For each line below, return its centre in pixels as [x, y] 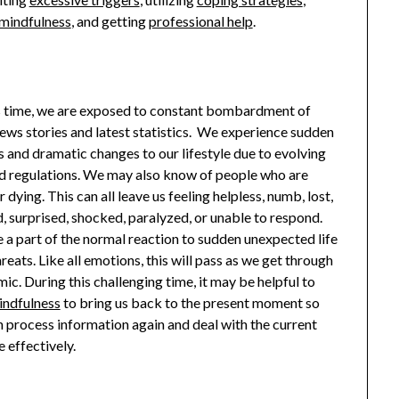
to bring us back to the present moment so [190, 303]
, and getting [110, 21]
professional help [200, 21]
